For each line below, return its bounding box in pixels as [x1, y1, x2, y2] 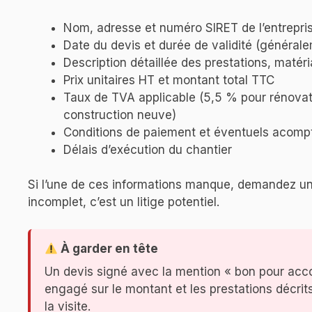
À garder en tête [58, 241, 159, 256]
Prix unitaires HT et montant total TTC [63, 72, 274, 87]
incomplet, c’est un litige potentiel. [28, 195, 219, 210]
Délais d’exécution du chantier [63, 142, 232, 157]
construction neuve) [63, 107, 176, 122]
